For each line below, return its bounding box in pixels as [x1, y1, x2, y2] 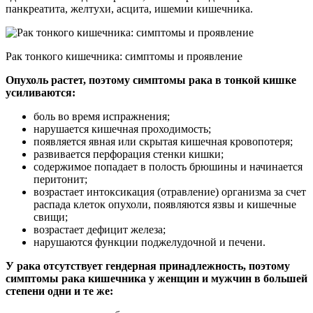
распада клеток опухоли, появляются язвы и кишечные [34, 198, 296, 211]
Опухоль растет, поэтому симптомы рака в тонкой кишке [6, 74, 296, 87]
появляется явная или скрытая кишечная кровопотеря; [34, 136, 293, 148]
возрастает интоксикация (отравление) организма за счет [34, 186, 306, 198]
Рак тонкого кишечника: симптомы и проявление [6, 50, 242, 63]
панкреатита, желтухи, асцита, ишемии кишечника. [6, 3, 253, 15]
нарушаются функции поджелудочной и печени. [34, 236, 265, 249]
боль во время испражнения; [34, 110, 170, 123]
